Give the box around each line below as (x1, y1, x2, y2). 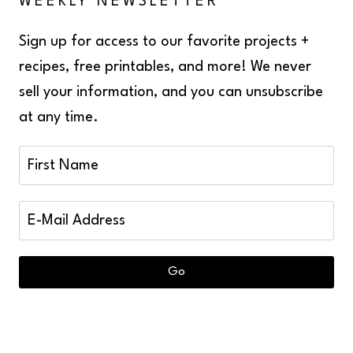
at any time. (19, 110, 98, 125)
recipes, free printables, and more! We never (19, 60, 311, 75)
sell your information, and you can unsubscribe (19, 85, 323, 100)
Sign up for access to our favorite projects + (19, 35, 309, 50)
